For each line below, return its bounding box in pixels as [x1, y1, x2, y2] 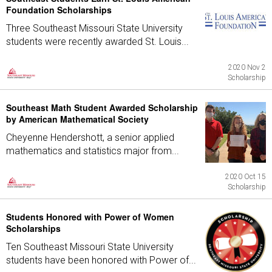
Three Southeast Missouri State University [6, 22, 183, 34]
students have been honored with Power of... [6, 254, 196, 266]
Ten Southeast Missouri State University [6, 241, 174, 253]
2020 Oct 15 [225, 172, 266, 181]
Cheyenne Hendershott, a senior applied [6, 132, 174, 143]
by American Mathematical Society [6, 113, 149, 125]
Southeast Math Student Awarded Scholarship [6, 101, 198, 114]
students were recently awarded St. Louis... [6, 36, 189, 47]
